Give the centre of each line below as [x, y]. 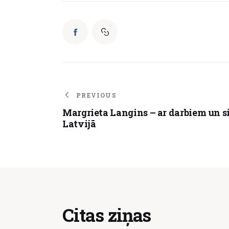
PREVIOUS [96, 95]
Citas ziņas [107, 215]
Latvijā [79, 123]
